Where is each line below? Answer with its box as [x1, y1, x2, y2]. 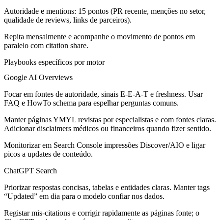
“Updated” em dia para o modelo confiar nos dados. [4, 192, 165, 201]
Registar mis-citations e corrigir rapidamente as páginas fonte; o [4, 209, 199, 218]
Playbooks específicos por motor [4, 58, 105, 67]
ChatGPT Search [4, 166, 57, 175]
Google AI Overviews [4, 73, 73, 82]
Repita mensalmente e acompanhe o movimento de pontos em [4, 32, 195, 41]
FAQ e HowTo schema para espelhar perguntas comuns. [4, 99, 179, 108]
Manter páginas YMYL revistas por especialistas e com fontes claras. [4, 115, 216, 124]
